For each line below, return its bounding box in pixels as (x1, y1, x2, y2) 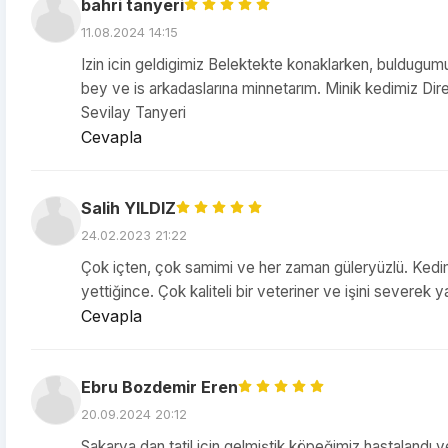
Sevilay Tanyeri (81, 103, 186, 122)
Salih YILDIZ (81, 198, 176, 218)
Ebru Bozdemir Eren (81, 377, 238, 397)
